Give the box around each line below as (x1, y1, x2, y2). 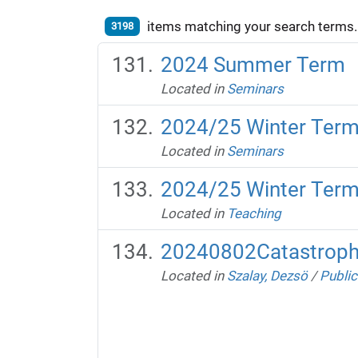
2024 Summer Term (160, 52, 345, 77)
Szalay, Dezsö (226, 267, 308, 284)
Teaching (226, 205, 281, 221)
